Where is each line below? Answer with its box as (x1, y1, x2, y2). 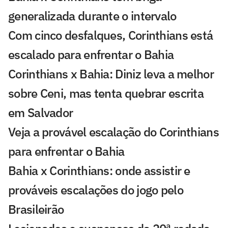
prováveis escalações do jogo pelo (8, 181, 183, 198)
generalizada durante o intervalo (8, 7, 177, 24)
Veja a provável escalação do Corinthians (8, 123, 219, 140)
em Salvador (8, 104, 73, 121)
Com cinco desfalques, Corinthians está (8, 26, 213, 43)
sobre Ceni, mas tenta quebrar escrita (8, 84, 204, 101)
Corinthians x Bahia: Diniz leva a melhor (8, 65, 214, 82)
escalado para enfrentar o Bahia (8, 46, 174, 63)
